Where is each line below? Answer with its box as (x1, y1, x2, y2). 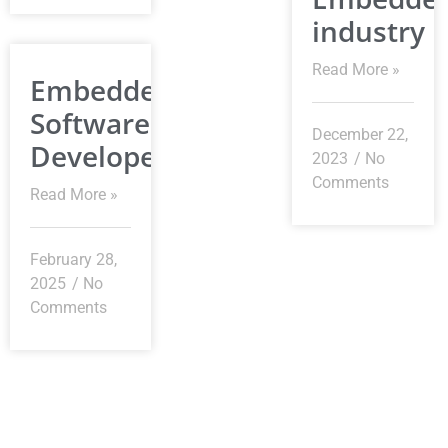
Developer (30, 137, 168, 176)
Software (30, 104, 150, 143)
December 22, (312, 125, 409, 145)
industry (312, 12, 426, 51)
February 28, (30, 250, 117, 270)
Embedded (30, 71, 173, 110)
